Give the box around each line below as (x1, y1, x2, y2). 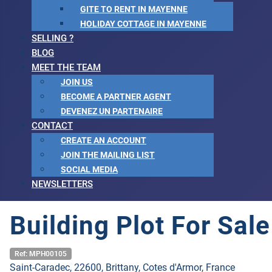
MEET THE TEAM (32, 62, 101, 73)
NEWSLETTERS (32, 178, 93, 189)
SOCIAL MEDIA (61, 165, 118, 175)
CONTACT (32, 120, 73, 131)
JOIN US (61, 77, 93, 87)
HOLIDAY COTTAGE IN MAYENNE (80, 19, 206, 29)
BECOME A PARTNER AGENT (61, 92, 171, 102)
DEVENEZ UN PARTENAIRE (61, 106, 163, 117)
